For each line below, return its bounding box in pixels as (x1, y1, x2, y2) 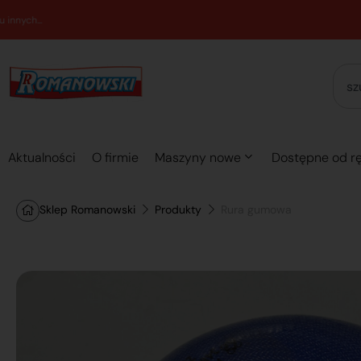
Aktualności (8, 149, 76, 166)
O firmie (92, 149, 139, 166)
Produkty (155, 202, 201, 217)
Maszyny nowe (155, 149, 241, 166)
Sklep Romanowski (39, 202, 135, 217)
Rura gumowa (221, 202, 292, 217)
